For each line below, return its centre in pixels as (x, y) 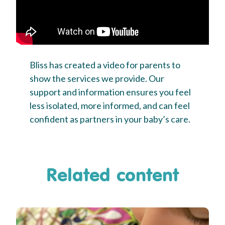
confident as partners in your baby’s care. (110, 119)
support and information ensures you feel (110, 92)
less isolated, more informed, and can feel (110, 106)
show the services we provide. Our (97, 79)
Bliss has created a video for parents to (105, 65)
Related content (113, 175)
